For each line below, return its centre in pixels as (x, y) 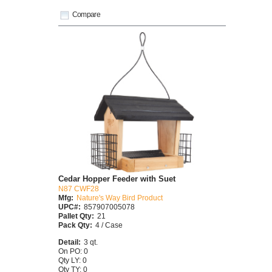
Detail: (70, 242)
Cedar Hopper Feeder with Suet (117, 178)
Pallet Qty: (76, 216)
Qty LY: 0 (73, 260)
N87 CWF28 (79, 188)
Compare (86, 14)
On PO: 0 (73, 251)
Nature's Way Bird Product (120, 197)
